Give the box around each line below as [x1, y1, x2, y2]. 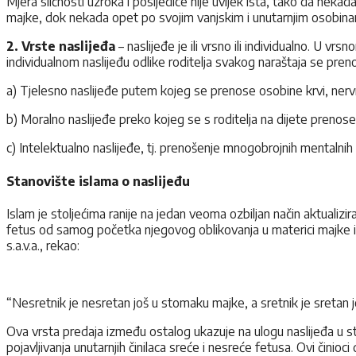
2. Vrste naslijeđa [6, 38, 115, 55]
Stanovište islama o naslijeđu [6, 172, 190, 189]
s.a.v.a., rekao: [6, 237, 79, 253]
